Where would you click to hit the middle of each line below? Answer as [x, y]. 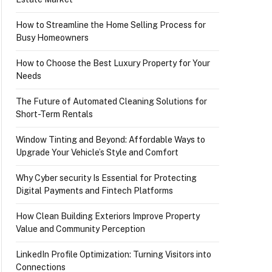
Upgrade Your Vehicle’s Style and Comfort [97, 152]
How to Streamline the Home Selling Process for [111, 25]
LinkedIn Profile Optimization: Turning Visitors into [114, 254]
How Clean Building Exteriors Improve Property [108, 216]
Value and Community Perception [80, 229]
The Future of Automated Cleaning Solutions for [111, 101]
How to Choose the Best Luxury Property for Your [113, 63]
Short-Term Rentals [54, 114]
